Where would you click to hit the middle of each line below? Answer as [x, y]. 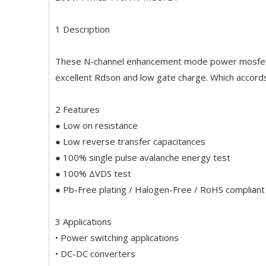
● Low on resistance [98, 125]
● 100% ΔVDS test [93, 173]
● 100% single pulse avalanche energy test [143, 157]
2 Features [79, 109]
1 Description [83, 29]
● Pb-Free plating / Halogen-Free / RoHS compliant [160, 189]
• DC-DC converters [95, 254]
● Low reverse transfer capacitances [130, 141]
